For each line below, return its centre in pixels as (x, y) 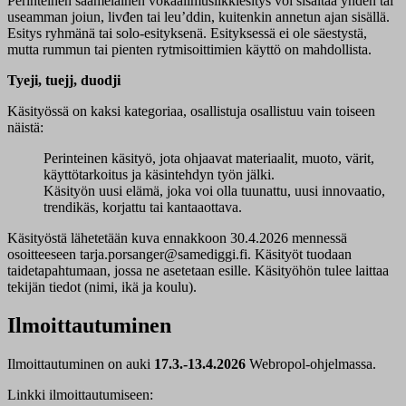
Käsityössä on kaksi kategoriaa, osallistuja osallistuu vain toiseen (191, 111)
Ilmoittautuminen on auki (81, 363)
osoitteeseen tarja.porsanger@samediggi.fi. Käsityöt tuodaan (179, 254)
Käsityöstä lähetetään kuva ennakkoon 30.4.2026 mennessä (177, 237)
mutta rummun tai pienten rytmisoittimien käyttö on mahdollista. (189, 49)
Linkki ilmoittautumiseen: (80, 394)
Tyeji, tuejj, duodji (64, 80)
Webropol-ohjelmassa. (313, 363)
